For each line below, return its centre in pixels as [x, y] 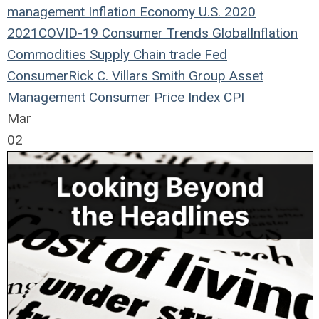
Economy [166, 12]
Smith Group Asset [206, 76]
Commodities [47, 54]
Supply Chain [126, 54]
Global [229, 33]
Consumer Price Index [153, 97]
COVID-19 [68, 33]
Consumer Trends [153, 33]
